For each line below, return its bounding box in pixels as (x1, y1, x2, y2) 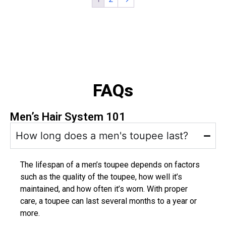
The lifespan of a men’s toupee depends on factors (20, 160, 200, 170)
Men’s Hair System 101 (10, 110, 126, 124)
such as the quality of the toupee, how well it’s (20, 172, 182, 182)
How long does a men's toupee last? (16, 130, 188, 142)
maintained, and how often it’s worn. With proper (20, 184, 188, 194)
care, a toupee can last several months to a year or (20, 196, 197, 206)
